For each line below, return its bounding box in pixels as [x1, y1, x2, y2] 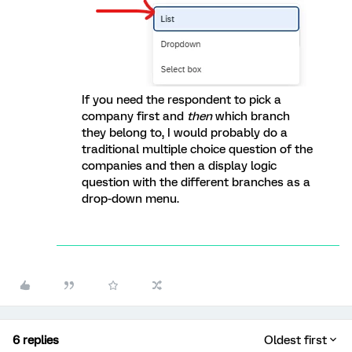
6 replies [13, 333, 59, 347]
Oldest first [264, 333, 327, 347]
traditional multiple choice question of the [82, 142, 313, 156]
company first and [82, 109, 187, 123]
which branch [212, 109, 290, 123]
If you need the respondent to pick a [82, 93, 281, 107]
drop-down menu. [82, 192, 179, 206]
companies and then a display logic [82, 159, 277, 173]
